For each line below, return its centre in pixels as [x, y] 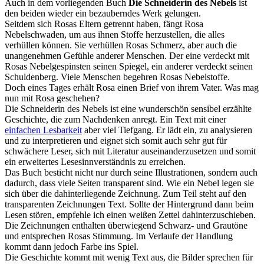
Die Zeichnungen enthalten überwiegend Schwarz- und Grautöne [126, 226]
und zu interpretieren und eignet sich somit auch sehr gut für [116, 141]
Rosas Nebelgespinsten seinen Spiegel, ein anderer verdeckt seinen [129, 67]
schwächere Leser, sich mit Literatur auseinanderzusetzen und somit [130, 151]
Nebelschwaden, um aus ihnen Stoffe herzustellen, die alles [115, 35]
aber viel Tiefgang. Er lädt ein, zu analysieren [167, 130]
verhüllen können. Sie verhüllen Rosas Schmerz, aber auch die [121, 45]
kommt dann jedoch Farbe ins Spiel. [72, 247]
